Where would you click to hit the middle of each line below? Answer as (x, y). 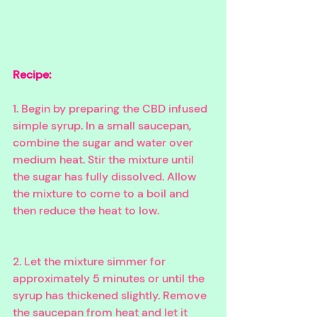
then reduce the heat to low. (86, 210)
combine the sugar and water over (104, 142)
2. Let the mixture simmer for (91, 261)
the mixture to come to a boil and (102, 193)
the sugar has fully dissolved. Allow (106, 176)
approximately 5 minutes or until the (110, 278)
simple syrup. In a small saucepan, (103, 125)
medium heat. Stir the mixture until (105, 159)
